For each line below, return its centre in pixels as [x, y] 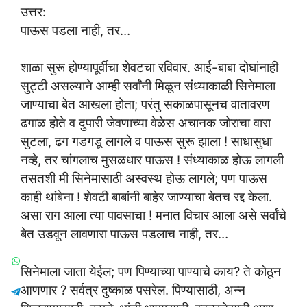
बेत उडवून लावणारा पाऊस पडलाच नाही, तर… [124, 234]
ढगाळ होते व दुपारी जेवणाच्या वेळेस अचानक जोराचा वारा [146, 123]
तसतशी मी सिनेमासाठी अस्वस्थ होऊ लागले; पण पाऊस [144, 179]
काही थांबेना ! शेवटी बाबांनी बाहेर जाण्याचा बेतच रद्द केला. [146, 197]
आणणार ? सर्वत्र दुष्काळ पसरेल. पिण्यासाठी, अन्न [133, 290]
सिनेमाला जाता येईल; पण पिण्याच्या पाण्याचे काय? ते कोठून [151, 272]
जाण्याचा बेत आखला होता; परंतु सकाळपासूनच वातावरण [145, 105]
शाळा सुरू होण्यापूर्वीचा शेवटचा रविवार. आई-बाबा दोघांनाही [149, 67]
